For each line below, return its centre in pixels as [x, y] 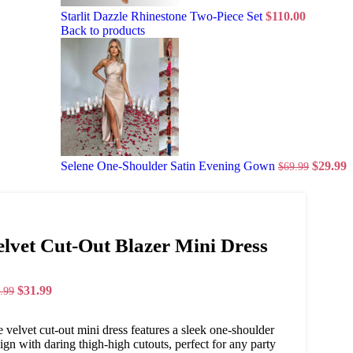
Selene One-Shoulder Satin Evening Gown [169, 166]
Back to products [103, 31]
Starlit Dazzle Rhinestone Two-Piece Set [163, 17]
